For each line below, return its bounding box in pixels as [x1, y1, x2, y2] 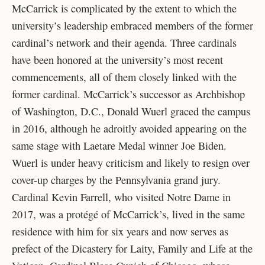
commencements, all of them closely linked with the [12, 70, 237, 84]
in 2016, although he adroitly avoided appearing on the [12, 121, 247, 135]
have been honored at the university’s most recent [12, 53, 223, 67]
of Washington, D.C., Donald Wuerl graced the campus [12, 104, 250, 118]
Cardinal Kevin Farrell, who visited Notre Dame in [12, 190, 231, 204]
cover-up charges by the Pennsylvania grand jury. [12, 173, 221, 187]
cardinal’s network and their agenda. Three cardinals [12, 35, 237, 50]
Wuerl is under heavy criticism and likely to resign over [12, 156, 250, 170]
